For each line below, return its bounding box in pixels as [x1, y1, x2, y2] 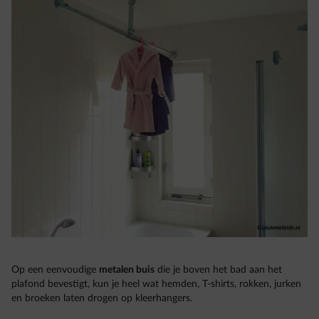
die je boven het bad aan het [155, 264, 282, 275]
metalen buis [99, 264, 155, 275]
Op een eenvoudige [11, 264, 99, 275]
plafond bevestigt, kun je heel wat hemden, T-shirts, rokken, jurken [11, 278, 301, 289]
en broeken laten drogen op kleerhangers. [11, 293, 192, 303]
